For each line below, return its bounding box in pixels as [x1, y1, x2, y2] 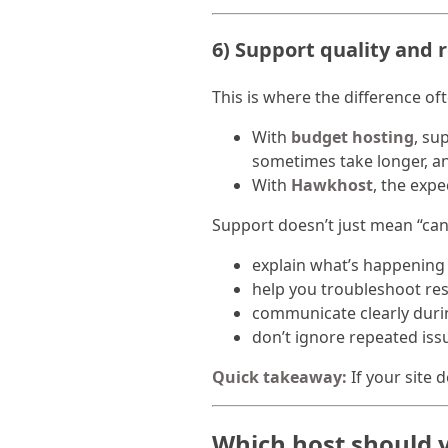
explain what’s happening [252, 254, 445, 277]
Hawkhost [291, 174, 373, 197]
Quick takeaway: [212, 366, 347, 389]
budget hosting [291, 126, 414, 149]
